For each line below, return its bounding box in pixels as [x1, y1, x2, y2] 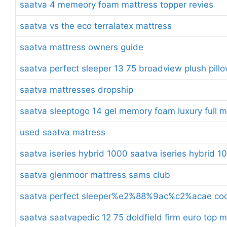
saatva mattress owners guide [20, 42, 143, 52]
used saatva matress [20, 127, 105, 137]
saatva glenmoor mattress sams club [20, 169, 170, 180]
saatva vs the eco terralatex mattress [20, 20, 172, 31]
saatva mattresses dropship [20, 84, 133, 95]
